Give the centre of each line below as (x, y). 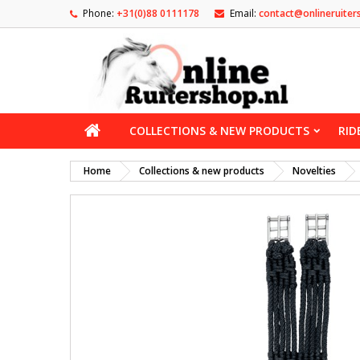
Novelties (314, 171)
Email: (243, 13)
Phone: (98, 13)
